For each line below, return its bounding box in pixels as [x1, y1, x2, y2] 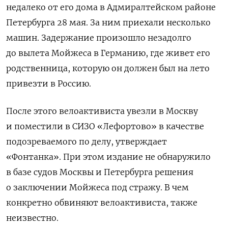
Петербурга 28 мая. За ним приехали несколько [6, 17, 211, 27]
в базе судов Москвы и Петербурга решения [6, 166, 193, 177]
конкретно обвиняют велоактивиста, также [6, 197, 197, 208]
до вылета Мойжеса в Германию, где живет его [6, 47, 210, 58]
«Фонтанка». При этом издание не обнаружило [6, 151, 211, 162]
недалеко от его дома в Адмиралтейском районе [6, 2, 216, 12]
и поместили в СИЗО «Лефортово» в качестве [6, 121, 204, 131]
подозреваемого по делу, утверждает [6, 136, 167, 147]
